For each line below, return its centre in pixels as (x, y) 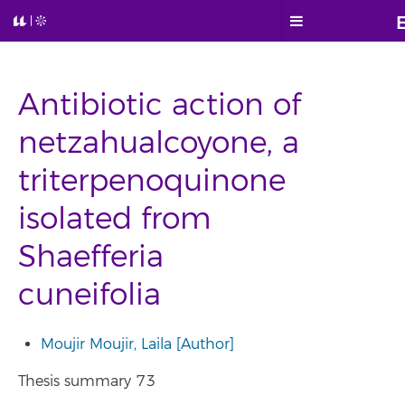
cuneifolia (89, 295)
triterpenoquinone (152, 181)
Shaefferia (91, 257)
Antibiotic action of (160, 105)
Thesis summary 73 (87, 381)
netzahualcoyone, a (159, 143)
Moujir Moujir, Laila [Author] (137, 344)
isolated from (114, 219)
